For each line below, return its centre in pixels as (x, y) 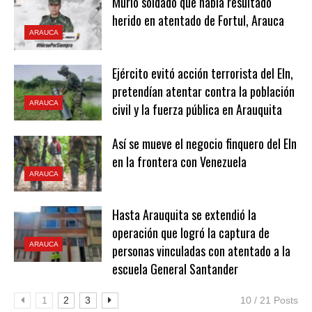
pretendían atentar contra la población (203, 91)
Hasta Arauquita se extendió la (184, 214)
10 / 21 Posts (269, 300)
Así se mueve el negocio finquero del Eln (204, 144)
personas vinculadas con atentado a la (201, 250)
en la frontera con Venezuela (179, 162)
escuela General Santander (175, 268)
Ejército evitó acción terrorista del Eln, (202, 73)
